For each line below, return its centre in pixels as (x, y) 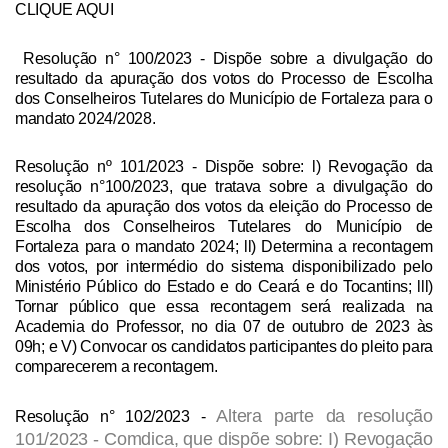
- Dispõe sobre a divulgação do (312, 59)
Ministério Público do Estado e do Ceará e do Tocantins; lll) (224, 286)
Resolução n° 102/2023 (102, 417)
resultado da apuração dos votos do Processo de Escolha (224, 79)
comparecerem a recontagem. (118, 366)
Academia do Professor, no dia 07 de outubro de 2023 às (224, 326)
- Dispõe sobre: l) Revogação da (309, 166)
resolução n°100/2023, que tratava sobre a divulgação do (224, 186)
